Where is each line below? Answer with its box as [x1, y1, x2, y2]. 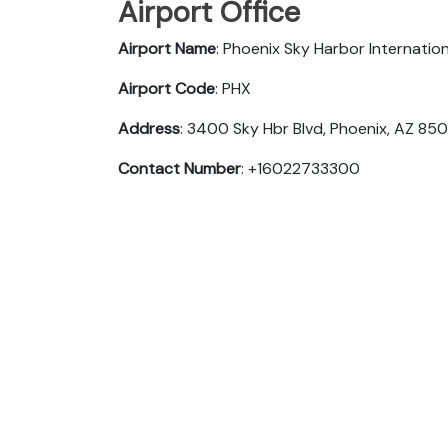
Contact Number [118, 157, 241, 179]
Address [118, 117, 180, 139]
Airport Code [118, 77, 215, 99]
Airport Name [118, 37, 216, 59]
